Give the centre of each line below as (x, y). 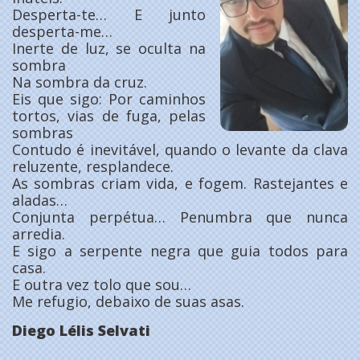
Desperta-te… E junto (109, 15)
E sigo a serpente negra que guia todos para (180, 251)
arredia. (39, 234)
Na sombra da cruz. (80, 82)
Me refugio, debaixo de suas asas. (128, 302)
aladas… (40, 200)
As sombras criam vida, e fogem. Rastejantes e (180, 184)
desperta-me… (62, 32)
